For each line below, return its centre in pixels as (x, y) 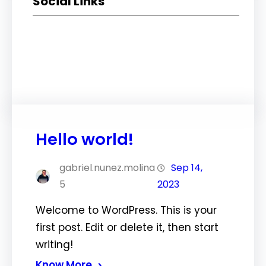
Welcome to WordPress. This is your (126, 210)
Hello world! (85, 139)
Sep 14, (186, 167)
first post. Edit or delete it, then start (127, 227)
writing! (54, 244)
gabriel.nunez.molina (107, 167)
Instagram (71, 62)
